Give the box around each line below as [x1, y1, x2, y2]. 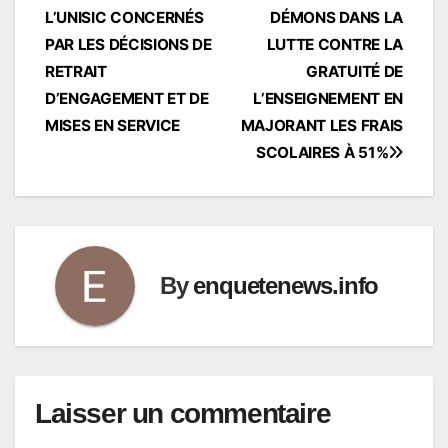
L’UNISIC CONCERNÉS [45, 7, 204, 27]
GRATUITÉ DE [306, 61, 403, 81]
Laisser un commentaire [35, 397, 331, 429]
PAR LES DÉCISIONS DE [45, 34, 216, 54]
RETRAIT [45, 61, 107, 81]
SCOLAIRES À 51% [255, 142, 389, 162]
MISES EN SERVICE [45, 115, 181, 135]
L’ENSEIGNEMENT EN [253, 88, 403, 108]
